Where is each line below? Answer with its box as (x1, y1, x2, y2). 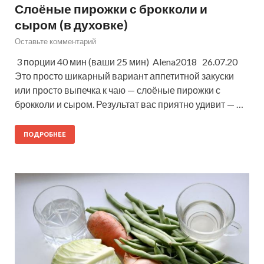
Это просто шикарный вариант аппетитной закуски (15, 70, 234, 81)
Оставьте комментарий (15, 36, 96, 46)
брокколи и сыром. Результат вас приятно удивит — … (15, 98, 243, 110)
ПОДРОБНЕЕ (24, 130, 66, 138)
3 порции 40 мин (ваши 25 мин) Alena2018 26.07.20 (15, 55, 237, 67)
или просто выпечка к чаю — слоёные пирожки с (15, 84, 220, 95)
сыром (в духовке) (15, 16, 128, 32)
